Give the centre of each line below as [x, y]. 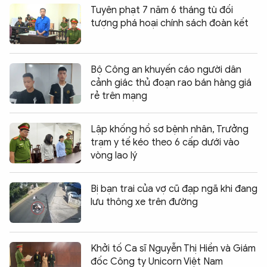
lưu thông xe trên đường [144, 202]
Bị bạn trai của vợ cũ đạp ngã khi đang [174, 189]
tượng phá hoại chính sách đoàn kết [170, 24]
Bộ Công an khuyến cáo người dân [166, 70]
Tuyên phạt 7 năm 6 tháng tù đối [162, 10]
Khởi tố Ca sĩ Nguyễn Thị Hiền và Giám [173, 249]
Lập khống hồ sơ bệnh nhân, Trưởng [170, 130]
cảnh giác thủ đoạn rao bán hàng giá [171, 83]
